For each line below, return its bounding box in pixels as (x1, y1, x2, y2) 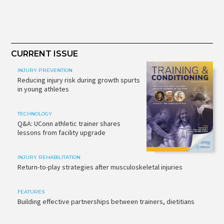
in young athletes (17, 84, 69, 93)
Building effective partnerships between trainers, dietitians (17, 197, 194, 206)
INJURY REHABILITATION (17, 154, 80, 161)
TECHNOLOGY (17, 110, 52, 117)
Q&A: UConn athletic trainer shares (17, 118, 120, 128)
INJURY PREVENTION (17, 66, 72, 73)
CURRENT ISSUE (11, 48, 78, 58)
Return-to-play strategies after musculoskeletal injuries (17, 162, 182, 172)
